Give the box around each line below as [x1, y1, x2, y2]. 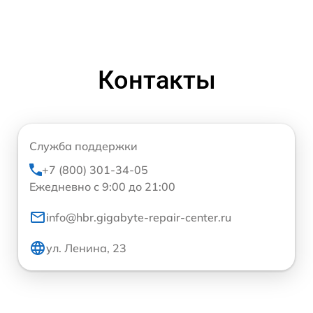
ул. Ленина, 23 [46, 241, 126, 256]
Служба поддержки [29, 139, 138, 154]
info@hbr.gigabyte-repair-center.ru [46, 210, 231, 225]
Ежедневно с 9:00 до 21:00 [29, 180, 175, 194]
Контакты [97, 66, 216, 96]
